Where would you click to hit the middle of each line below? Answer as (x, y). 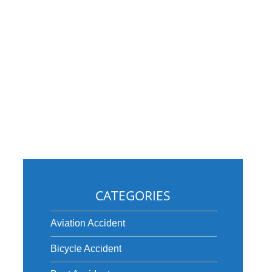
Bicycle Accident (86, 249)
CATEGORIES (133, 195)
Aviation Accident (87, 223)
